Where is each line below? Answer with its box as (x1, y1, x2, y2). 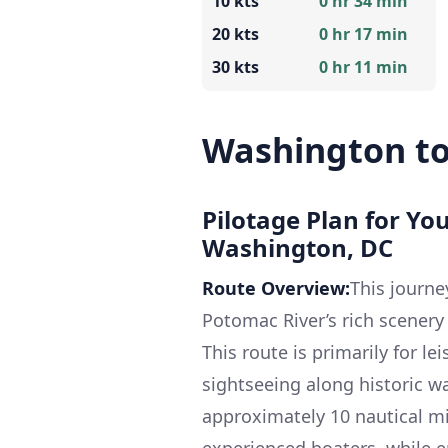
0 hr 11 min (319, 56, 408, 79)
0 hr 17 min (319, 23, 408, 46)
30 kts (212, 56, 259, 79)
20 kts (212, 23, 259, 46)
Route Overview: (202, 276, 350, 301)
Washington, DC (202, 231, 393, 265)
